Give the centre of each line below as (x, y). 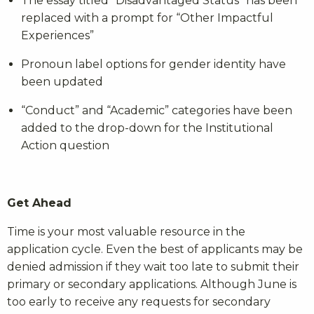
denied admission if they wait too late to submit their (153, 266)
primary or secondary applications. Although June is (152, 284)
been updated (62, 81)
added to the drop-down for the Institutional (147, 128)
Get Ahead (39, 203)
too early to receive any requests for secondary (139, 301)
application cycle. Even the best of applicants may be (155, 249)
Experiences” (57, 35)
